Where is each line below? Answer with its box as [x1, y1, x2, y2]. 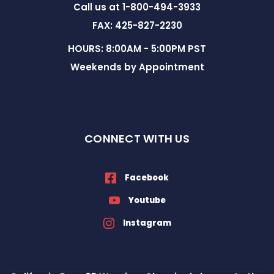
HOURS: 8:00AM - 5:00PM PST [68, 42, 206, 55]
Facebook [125, 172, 169, 183]
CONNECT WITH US [84, 131, 190, 146]
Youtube [128, 194, 166, 206]
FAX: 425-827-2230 [92, 19, 182, 32]
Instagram [122, 217, 171, 229]
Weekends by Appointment [70, 61, 204, 73]
